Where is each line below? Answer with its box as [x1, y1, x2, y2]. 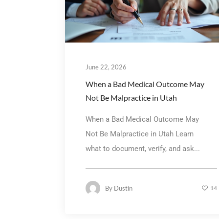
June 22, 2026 [85, 63, 127, 71]
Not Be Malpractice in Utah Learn [85, 129, 194, 138]
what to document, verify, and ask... [85, 144, 200, 153]
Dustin [113, 184, 132, 192]
